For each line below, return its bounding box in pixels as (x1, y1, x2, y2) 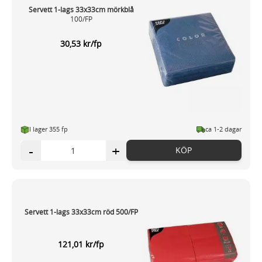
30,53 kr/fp (60, 38, 102, 50)
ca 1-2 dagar (205, 125, 242, 134)
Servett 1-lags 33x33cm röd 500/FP (24, 207, 138, 217)
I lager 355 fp (29, 125, 68, 134)
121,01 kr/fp (58, 239, 105, 250)
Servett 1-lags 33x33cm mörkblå (28, 5, 134, 15)
